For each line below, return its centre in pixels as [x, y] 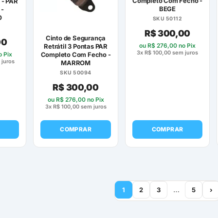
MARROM [76, 63]
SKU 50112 [167, 19]
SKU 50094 [76, 73]
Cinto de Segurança [76, 38]
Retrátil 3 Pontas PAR [76, 46]
